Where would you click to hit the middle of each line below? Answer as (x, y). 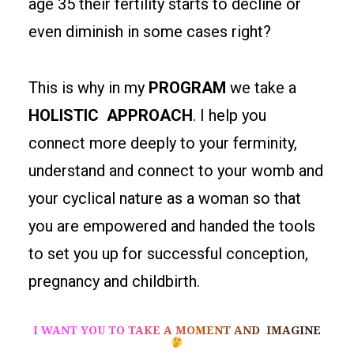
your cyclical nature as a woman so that (165, 198)
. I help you (230, 115)
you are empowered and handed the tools (172, 226)
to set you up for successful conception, (168, 254)
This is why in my (88, 88)
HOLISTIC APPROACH (111, 115)
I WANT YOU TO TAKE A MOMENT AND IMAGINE (177, 330)
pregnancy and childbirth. (114, 281)
